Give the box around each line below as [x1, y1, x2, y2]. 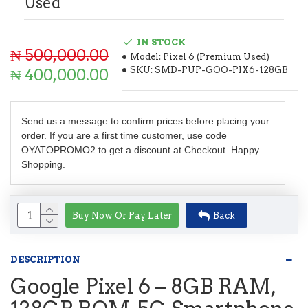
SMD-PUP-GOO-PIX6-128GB [155, 65, 288, 75]
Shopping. [21, 159, 65, 170]
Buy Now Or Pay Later [72, 210, 172, 221]
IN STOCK [137, 36, 186, 47]
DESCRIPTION [10, 254, 80, 265]
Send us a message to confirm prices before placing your [21, 115, 269, 126]
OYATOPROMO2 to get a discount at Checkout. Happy [21, 144, 259, 155]
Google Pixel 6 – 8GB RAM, [10, 274, 275, 298]
